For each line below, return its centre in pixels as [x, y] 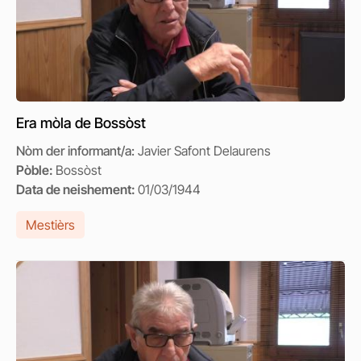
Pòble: [36, 170]
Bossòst [79, 170]
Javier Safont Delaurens [204, 151]
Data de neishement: [77, 189]
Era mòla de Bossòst [81, 123]
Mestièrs [50, 225]
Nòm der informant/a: [77, 151]
